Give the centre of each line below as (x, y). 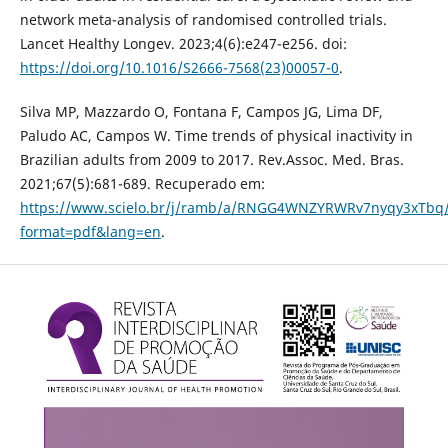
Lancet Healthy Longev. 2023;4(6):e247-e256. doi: (183, 43)
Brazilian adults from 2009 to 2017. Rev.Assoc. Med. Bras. (211, 159)
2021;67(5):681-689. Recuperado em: (142, 183)
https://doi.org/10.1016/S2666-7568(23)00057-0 (179, 67)
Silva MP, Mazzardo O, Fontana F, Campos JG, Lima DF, (201, 111)
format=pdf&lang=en (90, 231)
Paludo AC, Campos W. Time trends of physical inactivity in (216, 135)
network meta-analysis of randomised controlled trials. (203, 19)
